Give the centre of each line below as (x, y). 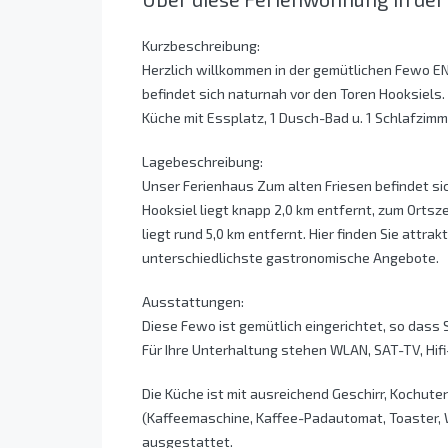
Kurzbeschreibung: (201, 46)
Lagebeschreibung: (202, 162)
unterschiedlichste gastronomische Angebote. (290, 258)
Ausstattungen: (193, 302)
